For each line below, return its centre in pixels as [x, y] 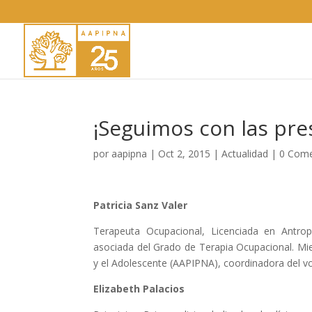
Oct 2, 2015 [185, 154]
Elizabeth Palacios [139, 289]
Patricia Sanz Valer [141, 205]
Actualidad [245, 154]
